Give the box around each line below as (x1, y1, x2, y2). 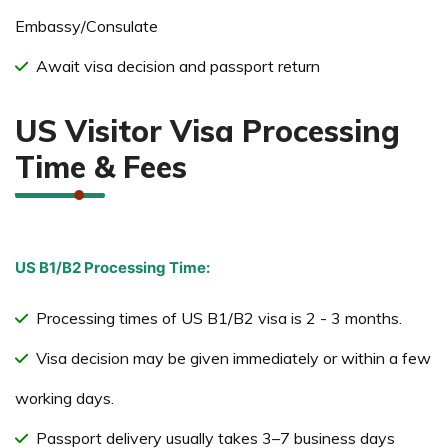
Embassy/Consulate (15, 15, 158, 36)
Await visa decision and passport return (36, 55, 320, 76)
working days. (15, 387, 114, 408)
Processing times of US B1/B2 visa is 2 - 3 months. (36, 307, 402, 328)
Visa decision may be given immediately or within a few (36, 347, 431, 368)
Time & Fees (15, 147, 187, 186)
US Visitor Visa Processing (15, 111, 400, 150)
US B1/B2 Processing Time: (15, 257, 210, 277)
